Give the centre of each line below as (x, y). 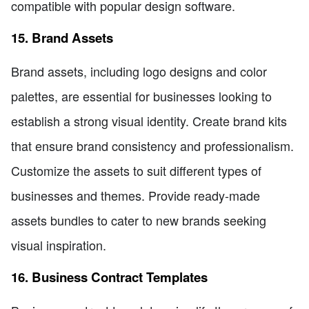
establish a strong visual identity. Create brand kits (149, 120)
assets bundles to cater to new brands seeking (139, 220)
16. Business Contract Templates (109, 277)
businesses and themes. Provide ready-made (136, 195)
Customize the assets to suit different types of (136, 170)
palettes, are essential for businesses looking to (141, 96)
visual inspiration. (59, 245)
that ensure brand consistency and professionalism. (152, 145)
